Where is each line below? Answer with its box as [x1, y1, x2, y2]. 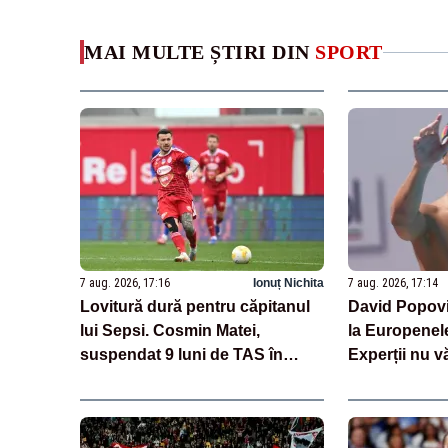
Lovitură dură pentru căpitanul [80, 297, 310, 315]
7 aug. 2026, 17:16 [80, 275, 170, 290]
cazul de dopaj [80, 369, 190, 387]
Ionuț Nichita [252, 275, 324, 290]
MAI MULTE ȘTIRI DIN [84, 41, 315, 64]
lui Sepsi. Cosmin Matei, [80, 321, 260, 339]
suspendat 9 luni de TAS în [80, 345, 283, 363]
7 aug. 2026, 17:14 [347, 275, 438, 290]
